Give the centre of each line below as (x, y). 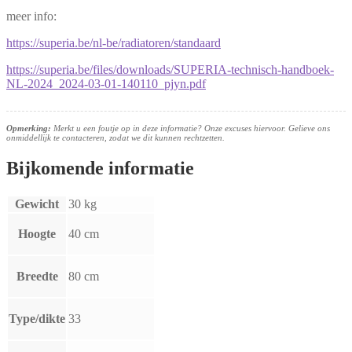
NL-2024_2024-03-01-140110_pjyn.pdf (106, 83)
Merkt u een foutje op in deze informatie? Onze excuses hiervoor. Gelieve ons (191, 128)
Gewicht (37, 203)
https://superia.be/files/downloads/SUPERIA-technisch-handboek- (170, 69)
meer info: (31, 16)
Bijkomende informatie (100, 168)
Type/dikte (37, 318)
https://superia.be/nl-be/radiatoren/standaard (114, 42)
